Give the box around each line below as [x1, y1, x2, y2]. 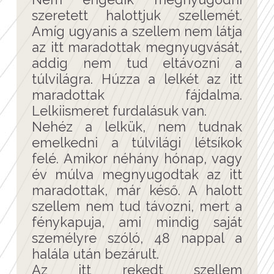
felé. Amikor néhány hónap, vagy [32, 150, 242, 166]
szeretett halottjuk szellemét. [32, 7, 242, 23]
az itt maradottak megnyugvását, [32, 39, 242, 55]
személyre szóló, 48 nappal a [32, 230, 242, 246]
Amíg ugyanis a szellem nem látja [32, 23, 242, 39]
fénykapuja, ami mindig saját [32, 214, 242, 230]
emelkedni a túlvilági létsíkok [32, 135, 242, 150]
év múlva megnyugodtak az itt [32, 166, 242, 182]
